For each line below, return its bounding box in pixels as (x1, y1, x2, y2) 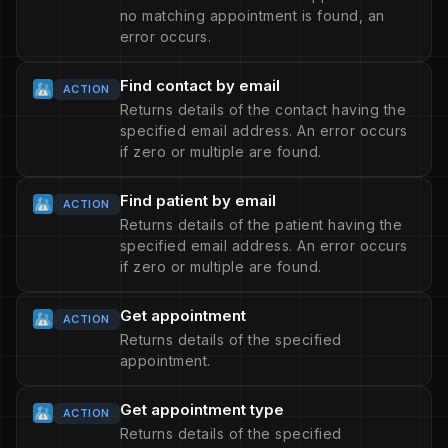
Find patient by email (119, 191, 276, 210)
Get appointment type (119, 400, 284, 419)
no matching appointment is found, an (119, 7, 385, 24)
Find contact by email (119, 76, 280, 95)
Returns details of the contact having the (119, 101, 407, 118)
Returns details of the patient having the (119, 216, 403, 233)
